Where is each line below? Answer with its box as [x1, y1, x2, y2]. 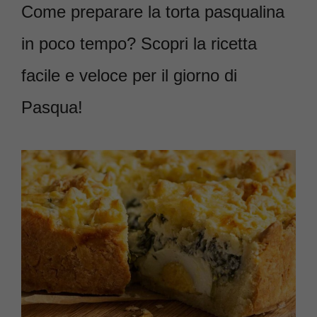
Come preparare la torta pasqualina [21, 2, 284, 22]
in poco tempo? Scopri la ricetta [21, 34, 257, 54]
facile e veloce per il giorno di [21, 66, 237, 86]
